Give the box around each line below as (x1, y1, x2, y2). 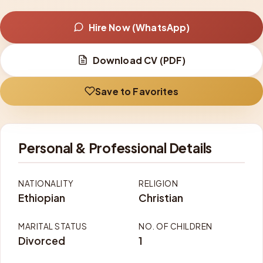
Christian (139, 191, 183, 204)
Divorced (18, 234, 65, 247)
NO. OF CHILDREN (139, 221, 213, 231)
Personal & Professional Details (18, 139, 213, 156)
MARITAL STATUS (18, 221, 87, 231)
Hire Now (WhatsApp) (88, 21, 190, 33)
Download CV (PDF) (92, 54, 186, 66)
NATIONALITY (18, 178, 74, 188)
